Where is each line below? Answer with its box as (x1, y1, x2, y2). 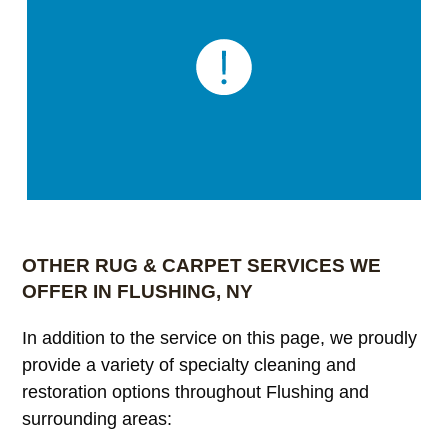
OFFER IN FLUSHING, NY (22, 280, 254, 302)
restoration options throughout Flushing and (22, 381, 370, 402)
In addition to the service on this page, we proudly (22, 327, 418, 348)
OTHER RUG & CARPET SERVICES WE (22, 254, 382, 276)
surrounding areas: (22, 408, 173, 429)
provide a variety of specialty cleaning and (22, 354, 357, 375)
